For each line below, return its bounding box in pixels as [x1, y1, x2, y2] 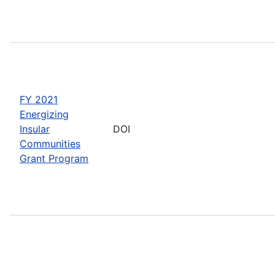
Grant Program [20, 152, 88, 165]
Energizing [20, 107, 69, 120]
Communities [20, 137, 80, 150]
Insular [20, 122, 50, 135]
